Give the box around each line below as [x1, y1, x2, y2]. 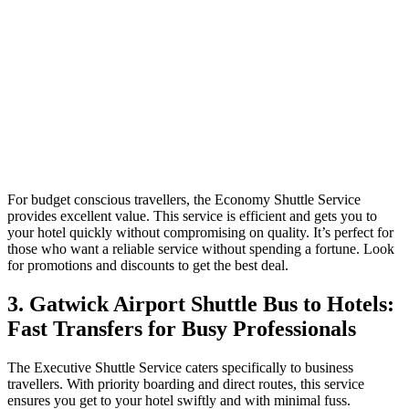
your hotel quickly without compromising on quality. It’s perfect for [7, 224, 393, 240]
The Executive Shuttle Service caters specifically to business [7, 359, 353, 375]
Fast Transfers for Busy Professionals [7, 316, 356, 341]
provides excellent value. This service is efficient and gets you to [7, 207, 377, 224]
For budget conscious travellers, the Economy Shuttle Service [7, 191, 361, 207]
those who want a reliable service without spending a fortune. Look [7, 240, 394, 257]
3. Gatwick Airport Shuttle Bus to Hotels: [7, 291, 394, 316]
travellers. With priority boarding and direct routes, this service [7, 375, 364, 392]
